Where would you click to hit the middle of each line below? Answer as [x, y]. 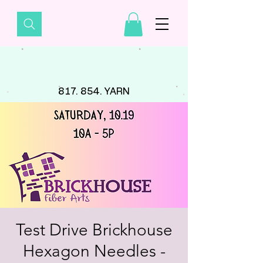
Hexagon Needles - [94, 251]
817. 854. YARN [94, 91]
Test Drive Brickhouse [94, 230]
